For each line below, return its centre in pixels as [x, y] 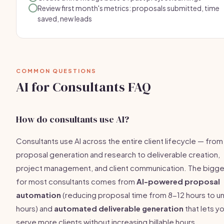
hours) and [35, 208]
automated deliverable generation [119, 208]
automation [38, 195]
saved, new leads [65, 18]
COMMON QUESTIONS [56, 71]
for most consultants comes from [76, 181]
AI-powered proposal [178, 181]
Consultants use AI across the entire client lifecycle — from [119, 141]
